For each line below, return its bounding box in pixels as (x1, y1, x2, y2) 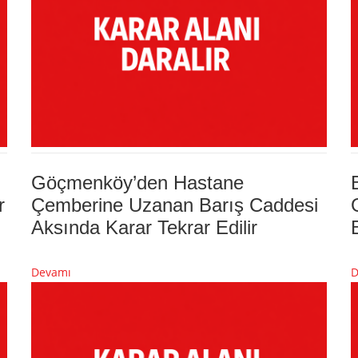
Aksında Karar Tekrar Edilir (31, 216, 257, 238)
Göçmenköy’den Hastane (31, 171, 244, 193)
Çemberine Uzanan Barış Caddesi (31, 193, 318, 216)
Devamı (31, 264, 71, 280)
